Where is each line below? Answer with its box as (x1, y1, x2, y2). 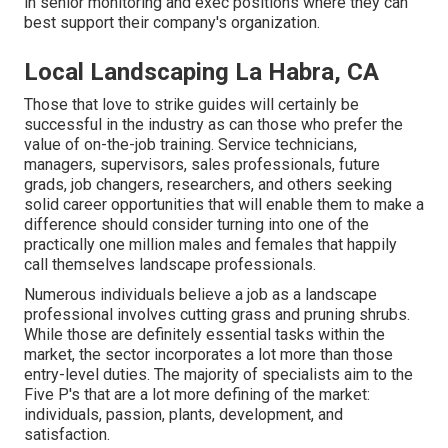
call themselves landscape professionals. (24, 255, 316, 275)
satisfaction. (24, 425, 110, 445)
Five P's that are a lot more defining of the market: (24, 385, 370, 405)
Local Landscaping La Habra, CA (24, 58, 379, 87)
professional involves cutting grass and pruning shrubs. (24, 305, 410, 325)
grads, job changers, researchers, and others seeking (24, 175, 392, 195)
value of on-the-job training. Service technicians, (24, 135, 357, 155)
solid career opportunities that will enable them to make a (24, 195, 424, 215)
